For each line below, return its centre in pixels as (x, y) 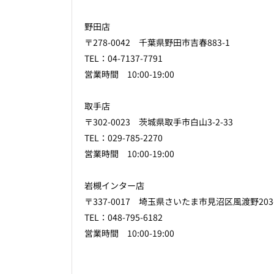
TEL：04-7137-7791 (124, 58)
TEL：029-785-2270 (124, 138)
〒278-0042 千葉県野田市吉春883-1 (157, 43)
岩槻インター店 (114, 186)
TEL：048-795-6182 (124, 217)
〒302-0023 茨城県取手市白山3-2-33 (159, 122)
